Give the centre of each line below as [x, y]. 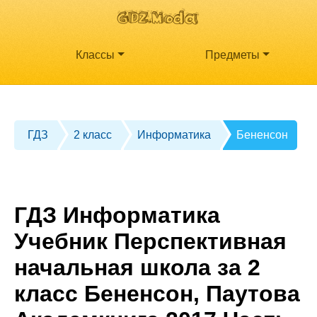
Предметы [233, 55]
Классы [96, 55]
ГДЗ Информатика [117, 215]
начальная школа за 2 [137, 268]
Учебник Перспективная [150, 242]
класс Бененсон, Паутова [157, 294]
